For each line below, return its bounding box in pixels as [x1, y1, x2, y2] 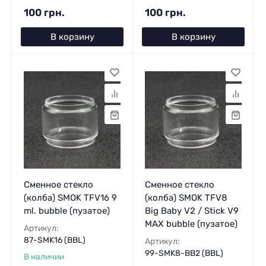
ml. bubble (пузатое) [23, 205, 110, 216]
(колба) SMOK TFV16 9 [23, 192, 117, 203]
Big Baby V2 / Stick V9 [144, 205, 239, 216]
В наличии [23, 251, 64, 261]
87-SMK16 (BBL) [23, 235, 85, 245]
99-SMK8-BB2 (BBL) [144, 248, 223, 258]
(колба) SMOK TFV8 [144, 192, 227, 203]
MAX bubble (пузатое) [144, 218, 237, 229]
